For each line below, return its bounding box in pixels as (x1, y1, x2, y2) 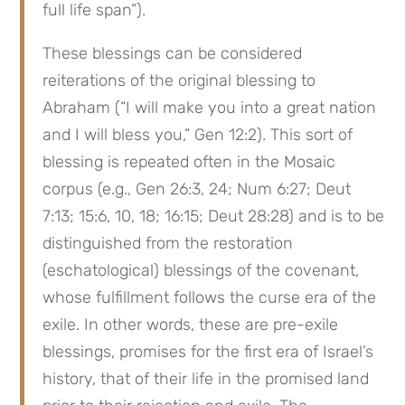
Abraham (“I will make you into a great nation (42, 98, 377, 118)
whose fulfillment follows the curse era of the (42, 287, 377, 307)
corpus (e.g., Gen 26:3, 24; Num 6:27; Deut (42, 179, 352, 199)
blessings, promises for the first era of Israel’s (42, 342, 374, 362)
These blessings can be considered (42, 43, 303, 63)
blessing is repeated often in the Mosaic (42, 152, 336, 172)
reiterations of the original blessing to (42, 71, 316, 90)
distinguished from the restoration (42, 233, 294, 253)
